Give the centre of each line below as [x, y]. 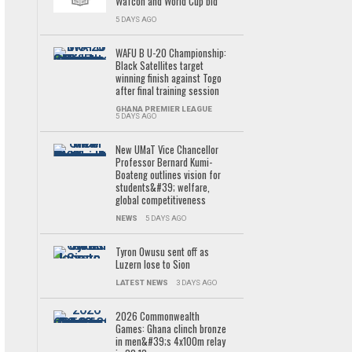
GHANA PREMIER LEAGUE [163, 109]
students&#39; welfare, [162, 187]
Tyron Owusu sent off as [162, 252]
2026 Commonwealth [157, 316]
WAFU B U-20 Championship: [170, 53]
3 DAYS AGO [196, 282]
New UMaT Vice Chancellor [167, 150]
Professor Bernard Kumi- [163, 162]
